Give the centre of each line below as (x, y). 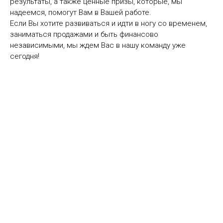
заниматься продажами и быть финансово (84, 34)
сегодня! (25, 56)
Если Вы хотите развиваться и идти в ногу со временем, (109, 23)
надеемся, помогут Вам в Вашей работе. (81, 12)
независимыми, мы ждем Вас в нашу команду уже (98, 45)
